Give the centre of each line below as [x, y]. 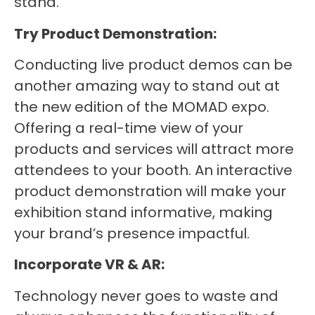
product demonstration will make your [150, 192]
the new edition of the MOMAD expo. [142, 107]
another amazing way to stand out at [147, 86]
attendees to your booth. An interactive [153, 171]
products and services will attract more [154, 149]
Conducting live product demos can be [153, 65]
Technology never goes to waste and [146, 296]
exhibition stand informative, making [143, 213]
